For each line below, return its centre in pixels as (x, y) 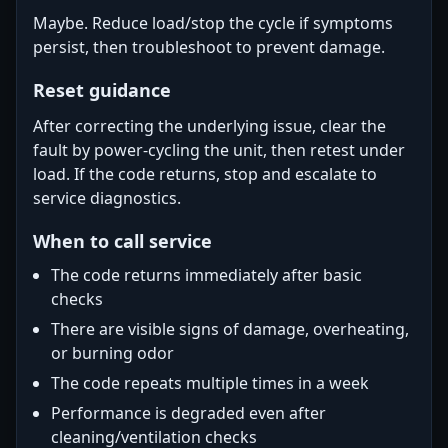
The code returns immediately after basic (206, 275)
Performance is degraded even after (188, 413)
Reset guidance (102, 90)
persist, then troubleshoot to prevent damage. (209, 47)
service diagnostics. (107, 198)
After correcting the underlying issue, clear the (209, 126)
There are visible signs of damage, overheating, (230, 329)
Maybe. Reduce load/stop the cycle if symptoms (213, 23)
